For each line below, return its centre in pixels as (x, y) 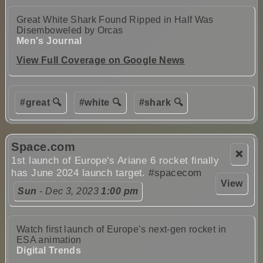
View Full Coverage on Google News (101, 60)
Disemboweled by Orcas (70, 30)
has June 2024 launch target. (80, 173)
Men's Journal (49, 41)
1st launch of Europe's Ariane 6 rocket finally (115, 161)
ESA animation (49, 240)
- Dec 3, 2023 (69, 191)
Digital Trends (49, 251)
